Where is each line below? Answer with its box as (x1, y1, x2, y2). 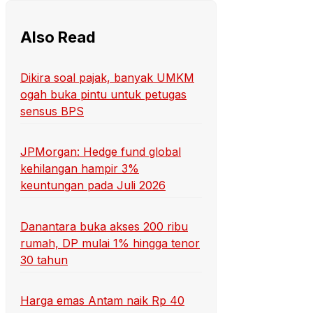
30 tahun (20, 252, 68, 267)
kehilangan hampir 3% (20, 161, 139, 176)
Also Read (20, 28, 96, 47)
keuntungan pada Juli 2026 (20, 178, 166, 193)
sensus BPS (20, 104, 84, 118)
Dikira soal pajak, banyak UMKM (20, 71, 194, 85)
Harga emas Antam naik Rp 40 (20, 293, 184, 307)
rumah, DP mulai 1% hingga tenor (20, 235, 200, 250)
